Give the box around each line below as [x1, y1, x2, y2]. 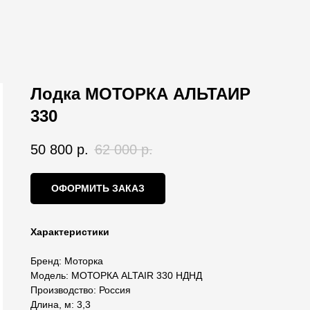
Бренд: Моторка [30, 255, 103, 267]
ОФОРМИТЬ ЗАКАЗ [51, 183, 145, 194]
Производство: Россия [30, 284, 131, 296]
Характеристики [30, 226, 109, 238]
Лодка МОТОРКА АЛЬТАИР [30, 84, 250, 103]
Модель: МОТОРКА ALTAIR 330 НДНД [30, 270, 202, 282]
